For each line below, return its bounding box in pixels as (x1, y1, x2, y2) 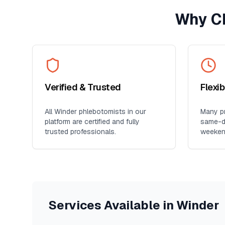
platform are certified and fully (45, 117, 140, 126)
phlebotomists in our (77, 107, 146, 116)
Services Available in (48, 197, 176, 213)
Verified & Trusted (45, 81, 121, 93)
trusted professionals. (45, 127, 116, 136)
